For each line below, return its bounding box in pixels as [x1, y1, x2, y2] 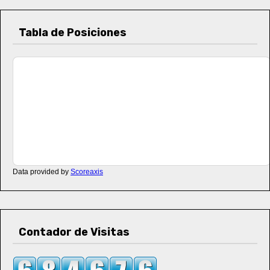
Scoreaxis [71, 168, 103, 176]
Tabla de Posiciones [19, 26, 127, 39]
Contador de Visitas [19, 225, 130, 239]
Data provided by [13, 168, 71, 176]
